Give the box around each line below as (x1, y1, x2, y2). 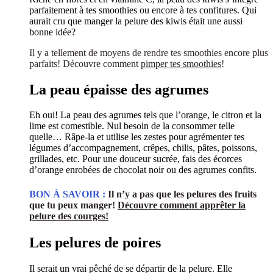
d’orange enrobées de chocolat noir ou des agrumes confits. (29, 165, 257, 175)
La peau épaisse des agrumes (29, 81, 208, 97)
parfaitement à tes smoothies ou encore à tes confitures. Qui (29, 4, 257, 15)
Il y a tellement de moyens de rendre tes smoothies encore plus (29, 47, 268, 58)
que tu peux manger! (29, 199, 118, 210)
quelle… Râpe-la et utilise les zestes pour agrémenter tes (29, 132, 244, 143)
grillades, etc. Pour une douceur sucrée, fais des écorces (29, 154, 242, 165)
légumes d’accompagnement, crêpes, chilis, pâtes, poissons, (29, 143, 257, 154)
